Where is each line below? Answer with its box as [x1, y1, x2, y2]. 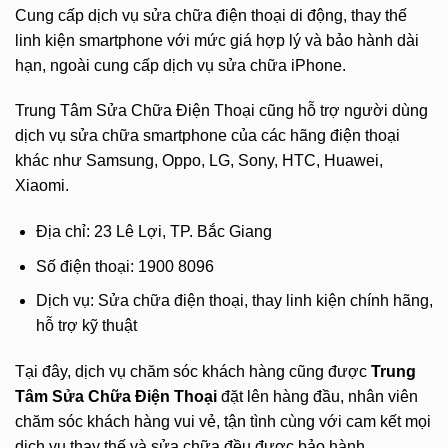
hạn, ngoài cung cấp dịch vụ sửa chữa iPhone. [15, 56, 346, 74]
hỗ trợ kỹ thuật [35, 317, 137, 335]
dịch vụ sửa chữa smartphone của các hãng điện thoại [15, 127, 400, 145]
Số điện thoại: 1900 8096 [35, 257, 214, 275]
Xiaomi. [15, 177, 69, 195]
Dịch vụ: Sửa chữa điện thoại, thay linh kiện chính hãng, [35, 292, 433, 310]
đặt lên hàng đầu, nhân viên [217, 388, 418, 406]
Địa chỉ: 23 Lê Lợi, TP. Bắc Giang [35, 223, 272, 241]
